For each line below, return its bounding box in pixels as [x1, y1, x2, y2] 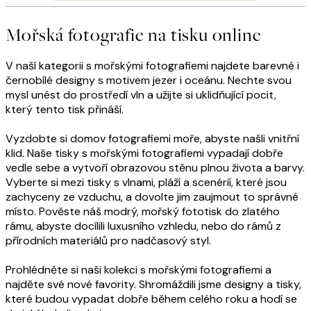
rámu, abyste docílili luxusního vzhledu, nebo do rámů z [6, 219, 281, 234]
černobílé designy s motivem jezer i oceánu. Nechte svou [6, 73, 292, 88]
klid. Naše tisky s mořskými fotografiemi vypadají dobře [6, 146, 283, 161]
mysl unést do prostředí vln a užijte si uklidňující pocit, [6, 87, 276, 103]
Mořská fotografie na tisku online [6, 23, 262, 48]
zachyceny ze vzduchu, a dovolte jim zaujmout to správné [6, 190, 299, 205]
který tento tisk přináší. [6, 102, 124, 117]
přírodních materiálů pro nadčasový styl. [6, 233, 211, 249]
